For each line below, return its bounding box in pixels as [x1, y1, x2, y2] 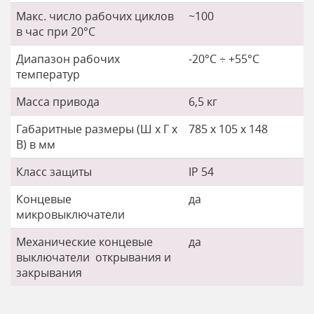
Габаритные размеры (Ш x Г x [16, 121, 177, 137]
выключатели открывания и [16, 250, 171, 265]
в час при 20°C [16, 24, 95, 39]
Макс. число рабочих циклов [16, 8, 174, 24]
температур [16, 67, 80, 82]
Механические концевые [16, 234, 153, 250]
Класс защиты [16, 164, 92, 179]
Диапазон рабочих [16, 51, 120, 67]
